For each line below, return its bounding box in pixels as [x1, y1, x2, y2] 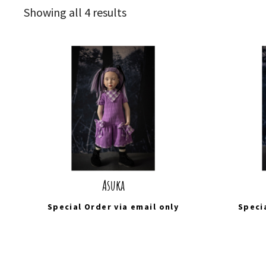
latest [126, 40, 156, 55]
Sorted [126, 4, 160, 19]
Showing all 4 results [24, 5, 126, 20]
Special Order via [47, 201, 131, 212]
